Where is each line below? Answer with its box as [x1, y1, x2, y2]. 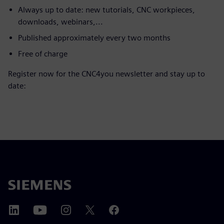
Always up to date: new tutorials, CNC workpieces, [18, 5, 195, 14]
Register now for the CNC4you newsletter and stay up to [8, 69, 205, 78]
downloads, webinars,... [18, 17, 103, 26]
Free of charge [18, 49, 67, 58]
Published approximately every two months [18, 33, 170, 42]
